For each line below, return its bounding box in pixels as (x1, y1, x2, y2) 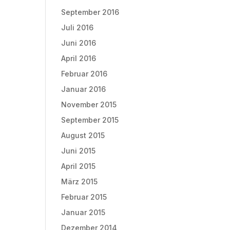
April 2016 (61, 53, 97, 63)
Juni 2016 (61, 38, 97, 47)
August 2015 (61, 130, 105, 140)
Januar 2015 (61, 207, 106, 217)
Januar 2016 (61, 84, 106, 93)
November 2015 (61, 100, 117, 109)
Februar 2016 (61, 69, 108, 78)
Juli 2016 (61, 23, 94, 32)
